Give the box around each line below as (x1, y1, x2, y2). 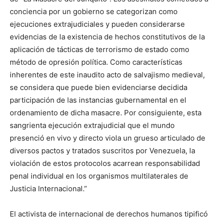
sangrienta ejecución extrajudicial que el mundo (10, 121, 175, 130)
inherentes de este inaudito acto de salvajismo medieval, (10, 70, 205, 80)
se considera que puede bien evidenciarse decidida (10, 83, 187, 92)
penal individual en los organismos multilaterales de (10, 171, 188, 181)
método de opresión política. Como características (10, 57, 182, 67)
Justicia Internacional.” (10, 184, 87, 194)
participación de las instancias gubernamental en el (10, 95, 186, 105)
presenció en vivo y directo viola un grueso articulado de (10, 133, 205, 143)
